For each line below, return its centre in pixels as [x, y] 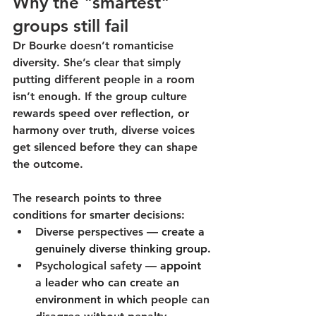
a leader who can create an [109, 283]
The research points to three [89, 198]
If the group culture [138, 97]
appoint [182, 266]
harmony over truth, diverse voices [105, 130]
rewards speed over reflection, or [103, 114]
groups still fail [71, 26]
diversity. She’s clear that [80, 63]
